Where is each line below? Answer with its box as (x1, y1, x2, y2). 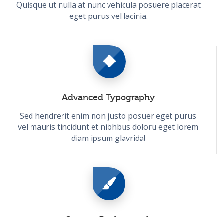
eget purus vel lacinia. (69, 10, 148, 21)
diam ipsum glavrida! (71, 132, 145, 143)
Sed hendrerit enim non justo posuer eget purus (20, 110, 196, 121)
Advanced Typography (62, 92, 155, 102)
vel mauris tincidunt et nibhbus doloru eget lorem (18, 121, 198, 132)
